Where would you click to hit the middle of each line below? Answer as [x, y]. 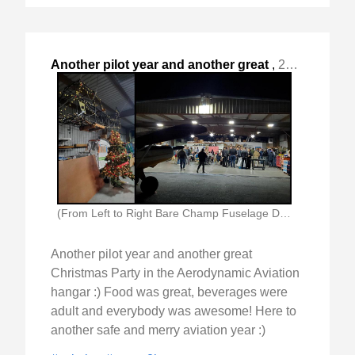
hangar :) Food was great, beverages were [169, 292]
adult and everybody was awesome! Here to [174, 311]
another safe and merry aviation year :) [158, 330]
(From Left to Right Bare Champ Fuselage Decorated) [285, 213]
